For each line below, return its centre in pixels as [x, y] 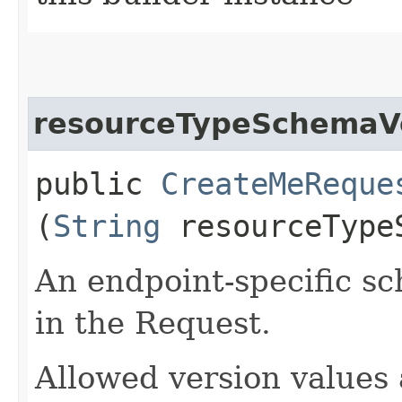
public [98, 184]
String [107, 226]
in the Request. [153, 323]
